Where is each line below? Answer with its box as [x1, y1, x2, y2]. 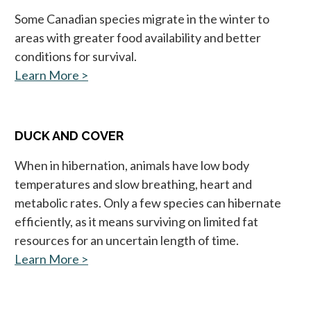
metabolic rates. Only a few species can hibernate [15, 194, 281, 210]
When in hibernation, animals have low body [15, 157, 249, 173]
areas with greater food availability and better [15, 29, 261, 45]
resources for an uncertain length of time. [15, 232, 239, 248]
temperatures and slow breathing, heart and [15, 176, 252, 192]
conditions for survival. [15, 48, 137, 64]
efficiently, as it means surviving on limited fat [15, 213, 258, 229]
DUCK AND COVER [15, 128, 124, 143]
